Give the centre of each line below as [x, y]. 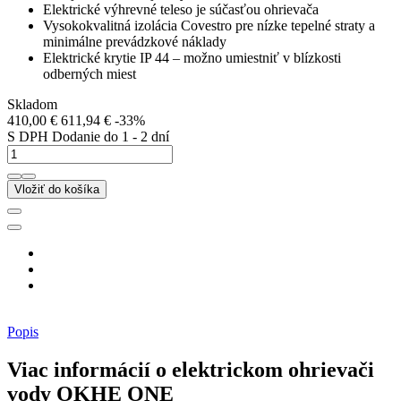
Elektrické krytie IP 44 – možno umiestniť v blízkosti [192, 58]
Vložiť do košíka [57, 190]
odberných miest [90, 74]
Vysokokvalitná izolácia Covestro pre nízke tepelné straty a [209, 26]
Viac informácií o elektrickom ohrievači [191, 370]
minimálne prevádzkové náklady [135, 42]
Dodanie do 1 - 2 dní [111, 137]
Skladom [32, 105]
